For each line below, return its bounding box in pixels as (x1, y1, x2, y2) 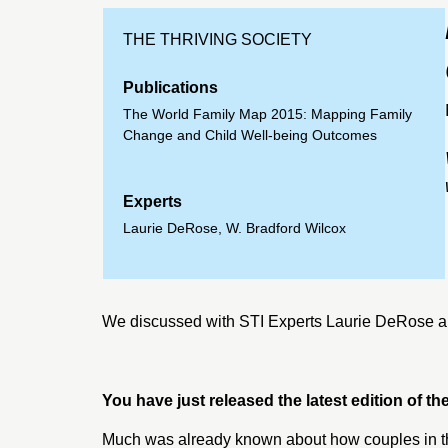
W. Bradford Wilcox (226, 220, 346, 236)
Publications (123, 79, 218, 96)
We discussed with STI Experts (102, 313, 326, 330)
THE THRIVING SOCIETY (123, 31, 312, 48)
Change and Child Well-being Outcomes (123, 127, 377, 143)
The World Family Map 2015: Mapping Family (123, 106, 412, 122)
